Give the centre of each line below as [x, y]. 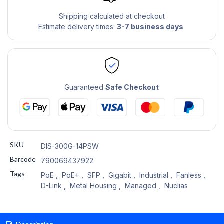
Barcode [23, 159]
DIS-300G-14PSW [70, 146]
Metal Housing [93, 186]
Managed [140, 186]
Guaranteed [85, 87]
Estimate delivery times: [77, 26]
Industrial [154, 175]
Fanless [189, 175]
